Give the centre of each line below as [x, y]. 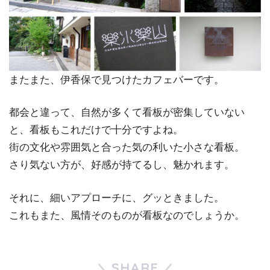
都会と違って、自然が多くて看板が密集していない [127, 113]
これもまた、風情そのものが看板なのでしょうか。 [127, 215]
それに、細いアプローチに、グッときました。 [117, 198]
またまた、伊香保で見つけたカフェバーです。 [117, 80]
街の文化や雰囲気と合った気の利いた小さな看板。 [127, 148]
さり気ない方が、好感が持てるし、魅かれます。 [122, 165]
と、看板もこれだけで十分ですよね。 [96, 130]
